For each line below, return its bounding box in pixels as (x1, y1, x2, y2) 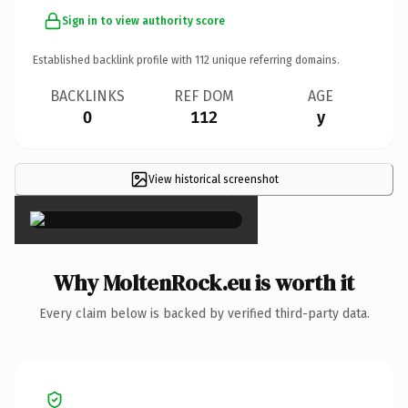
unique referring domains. (209, 53, 340, 66)
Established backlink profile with (33, 53, 195, 66)
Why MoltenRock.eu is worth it (54, 267, 354, 298)
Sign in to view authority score (62, 14, 225, 27)
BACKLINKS (50, 87, 125, 105)
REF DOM (174, 87, 234, 105)
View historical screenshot (148, 172, 279, 186)
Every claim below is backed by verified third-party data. (38, 305, 370, 321)
